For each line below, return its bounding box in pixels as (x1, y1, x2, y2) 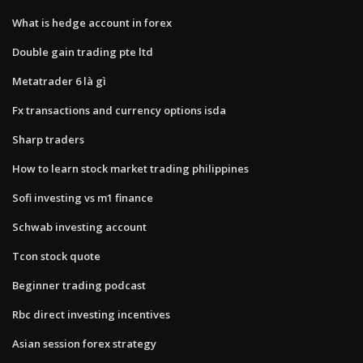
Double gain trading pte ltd (12, 44, 153, 59)
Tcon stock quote (12, 248, 100, 263)
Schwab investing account (12, 219, 147, 234)
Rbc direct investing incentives (12, 306, 170, 322)
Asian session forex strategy (12, 335, 156, 351)
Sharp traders (12, 131, 84, 147)
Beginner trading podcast (12, 277, 146, 293)
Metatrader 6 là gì (12, 73, 106, 88)
